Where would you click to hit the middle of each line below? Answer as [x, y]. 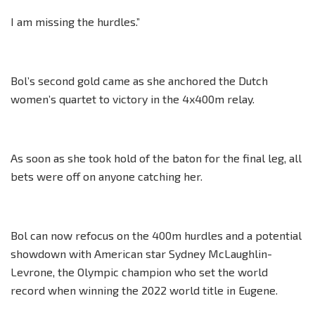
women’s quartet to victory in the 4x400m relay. [133, 98]
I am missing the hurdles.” [75, 21]
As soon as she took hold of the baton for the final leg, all [156, 157]
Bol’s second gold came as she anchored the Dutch [139, 80]
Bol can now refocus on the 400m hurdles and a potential [156, 235]
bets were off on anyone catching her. [107, 176]
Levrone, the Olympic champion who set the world [139, 271]
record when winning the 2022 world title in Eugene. [144, 290]
